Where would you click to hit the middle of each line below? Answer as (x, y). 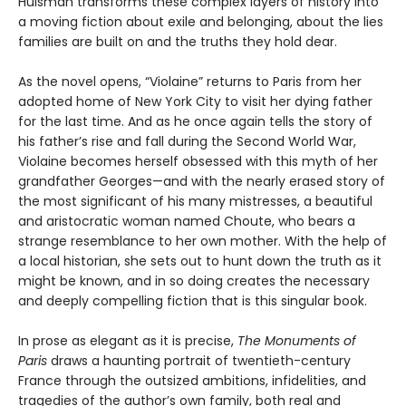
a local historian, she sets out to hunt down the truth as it (200, 261)
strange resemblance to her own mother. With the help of (203, 241)
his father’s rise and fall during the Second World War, (187, 141)
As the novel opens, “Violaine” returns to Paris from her (190, 81)
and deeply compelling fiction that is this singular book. (193, 300)
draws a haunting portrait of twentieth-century (199, 360)
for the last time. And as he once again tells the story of (195, 121)
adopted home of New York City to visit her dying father (195, 101)
